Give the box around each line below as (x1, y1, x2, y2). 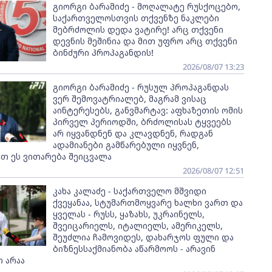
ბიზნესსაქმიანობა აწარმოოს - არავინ (52, 243, 216, 254)
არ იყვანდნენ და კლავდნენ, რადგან (52, 127, 213, 139)
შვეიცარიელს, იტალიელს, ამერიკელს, (52, 220, 223, 231)
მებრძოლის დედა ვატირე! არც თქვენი (52, 24, 223, 35)
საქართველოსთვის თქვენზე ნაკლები (52, 12, 219, 24)
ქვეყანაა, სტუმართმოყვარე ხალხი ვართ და (52, 197, 243, 208)
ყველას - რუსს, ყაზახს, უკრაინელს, (52, 208, 205, 220)
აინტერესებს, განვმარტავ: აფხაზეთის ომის (52, 104, 243, 116)
